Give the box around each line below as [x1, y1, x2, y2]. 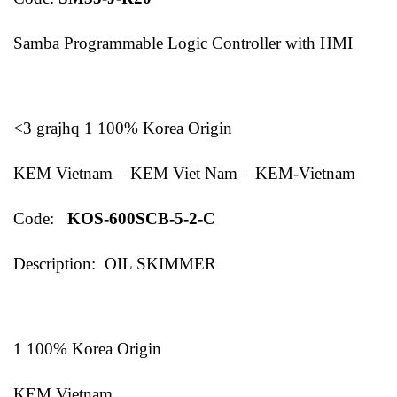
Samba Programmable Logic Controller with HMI [13, 33, 353, 52]
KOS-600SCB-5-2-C [58, 208, 215, 228]
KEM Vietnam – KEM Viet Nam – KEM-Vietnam [13, 163, 355, 183]
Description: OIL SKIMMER [13, 253, 216, 273]
